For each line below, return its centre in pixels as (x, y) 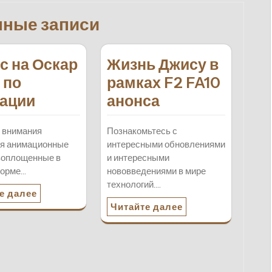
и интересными (138, 158)
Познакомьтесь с (142, 131)
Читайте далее (146, 207)
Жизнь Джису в (162, 65)
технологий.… (134, 185)
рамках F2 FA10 (163, 83)
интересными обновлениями (166, 144)
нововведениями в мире (156, 171)
